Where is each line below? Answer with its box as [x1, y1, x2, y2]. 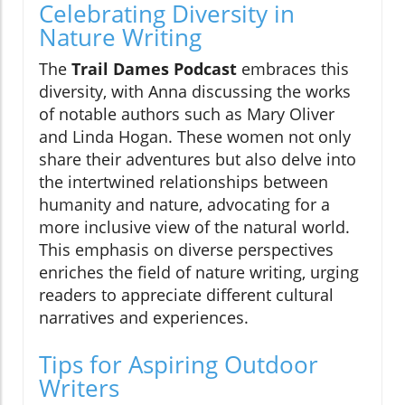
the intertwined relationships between [39, 170, 328, 193]
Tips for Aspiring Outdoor [39, 347, 318, 381]
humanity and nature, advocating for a [39, 193, 330, 215]
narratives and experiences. [39, 306, 249, 328]
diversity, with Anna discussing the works [39, 80, 351, 102]
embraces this [237, 57, 349, 80]
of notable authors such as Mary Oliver [39, 102, 334, 125]
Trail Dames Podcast [71, 57, 237, 80]
